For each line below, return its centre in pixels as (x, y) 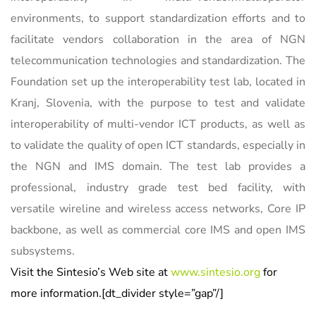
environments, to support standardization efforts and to (158, 18)
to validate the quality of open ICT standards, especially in (158, 145)
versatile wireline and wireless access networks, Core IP (158, 208)
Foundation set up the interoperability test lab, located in (158, 81)
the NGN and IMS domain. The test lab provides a (158, 166)
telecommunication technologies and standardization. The (158, 60)
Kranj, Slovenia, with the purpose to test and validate (158, 103)
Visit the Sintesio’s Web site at (91, 272)
